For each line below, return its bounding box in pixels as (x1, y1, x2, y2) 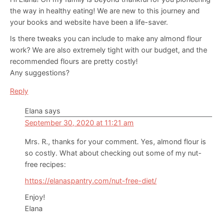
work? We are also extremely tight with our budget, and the (10, 45, 207, 54)
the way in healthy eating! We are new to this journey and (10, 6, 200, 15)
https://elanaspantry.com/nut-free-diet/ (25, 176, 157, 185)
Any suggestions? (10, 68, 69, 77)
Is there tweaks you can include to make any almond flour (10, 34, 202, 43)
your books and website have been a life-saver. (10, 17, 168, 26)
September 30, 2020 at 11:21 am (25, 118, 134, 127)
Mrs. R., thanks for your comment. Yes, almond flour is (25, 137, 206, 146)
